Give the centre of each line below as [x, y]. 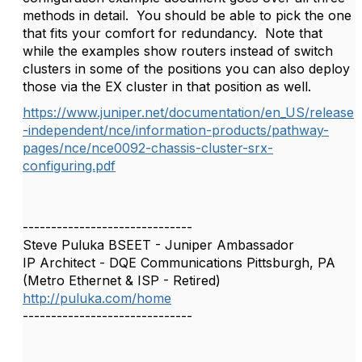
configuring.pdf [69, 166]
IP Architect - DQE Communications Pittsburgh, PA [179, 263]
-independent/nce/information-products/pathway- [176, 130]
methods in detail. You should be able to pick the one [187, 15]
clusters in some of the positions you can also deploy [186, 69]
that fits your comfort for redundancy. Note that [173, 33]
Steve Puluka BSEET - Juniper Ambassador [158, 245]
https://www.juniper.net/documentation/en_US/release [188, 112]
